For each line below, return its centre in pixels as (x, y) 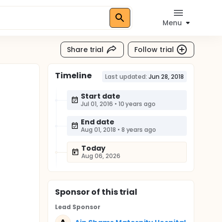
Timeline (73, 76)
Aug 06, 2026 (101, 156)
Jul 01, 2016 (97, 104)
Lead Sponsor (78, 207)
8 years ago (139, 130)
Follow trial (154, 49)
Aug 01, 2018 (98, 130)
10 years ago (137, 104)
